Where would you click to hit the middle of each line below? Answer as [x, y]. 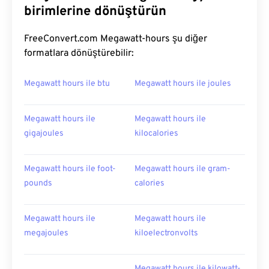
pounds [38, 183]
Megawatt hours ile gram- [183, 169]
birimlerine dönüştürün [95, 12]
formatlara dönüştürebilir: [79, 53]
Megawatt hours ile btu [67, 84]
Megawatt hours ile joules [183, 84]
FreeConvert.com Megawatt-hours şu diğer [116, 39]
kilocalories [156, 134]
